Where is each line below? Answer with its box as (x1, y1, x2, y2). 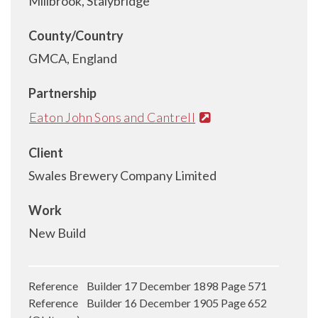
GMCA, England (28, 50, 117, 66)
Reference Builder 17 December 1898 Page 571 (28, 278, 267, 292)
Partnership (28, 85, 97, 101)
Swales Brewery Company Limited (28, 167, 216, 183)
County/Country (28, 28, 124, 43)
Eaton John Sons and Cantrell (29, 109, 196, 125)
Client (28, 144, 63, 160)
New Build (28, 224, 86, 241)
